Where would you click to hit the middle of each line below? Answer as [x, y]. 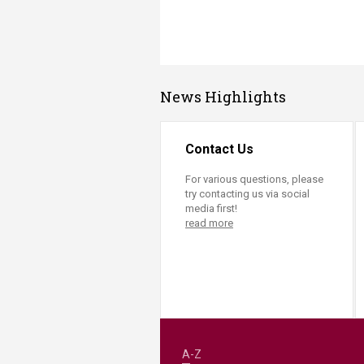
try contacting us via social [247, 193]
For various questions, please [254, 179]
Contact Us [219, 149]
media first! [211, 208]
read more [209, 223]
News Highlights [223, 96]
